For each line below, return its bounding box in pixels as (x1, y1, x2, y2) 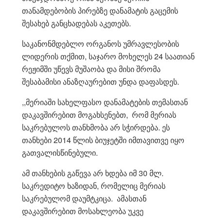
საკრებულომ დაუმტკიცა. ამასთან (22, 193, 146, 204)
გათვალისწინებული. (22, 147, 98, 159)
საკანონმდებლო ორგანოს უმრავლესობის (22, 38, 179, 50)
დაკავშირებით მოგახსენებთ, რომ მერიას (22, 109, 176, 121)
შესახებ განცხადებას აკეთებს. (22, 18, 131, 29)
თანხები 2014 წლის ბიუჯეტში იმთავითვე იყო (22, 134, 184, 146)
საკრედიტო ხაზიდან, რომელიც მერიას (22, 180, 165, 192)
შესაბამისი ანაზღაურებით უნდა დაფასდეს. (22, 76, 179, 88)
